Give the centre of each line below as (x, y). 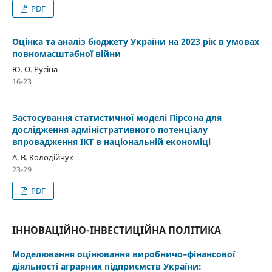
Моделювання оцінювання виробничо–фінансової (123, 254)
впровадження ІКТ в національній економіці (111, 142)
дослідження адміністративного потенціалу (110, 130)
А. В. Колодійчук (42, 158)
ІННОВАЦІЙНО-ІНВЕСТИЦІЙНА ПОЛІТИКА (116, 230)
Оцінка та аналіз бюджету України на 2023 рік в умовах (135, 42)
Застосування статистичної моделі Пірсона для (117, 118)
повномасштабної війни (66, 54)
